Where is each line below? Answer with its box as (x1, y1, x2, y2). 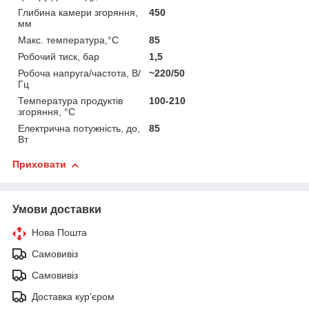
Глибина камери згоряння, (18, 7, 138, 19)
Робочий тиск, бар (18, 51, 99, 63)
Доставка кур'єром (32, 291, 114, 303)
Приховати (12, 159, 66, 170)
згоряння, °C (18, 106, 75, 118)
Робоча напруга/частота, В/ (18, 68, 141, 79)
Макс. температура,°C (18, 34, 119, 46)
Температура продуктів (18, 95, 123, 107)
